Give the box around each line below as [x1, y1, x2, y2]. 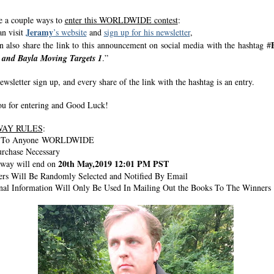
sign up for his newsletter [103, 26, 190, 38]
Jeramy [25, 25, 53, 39]
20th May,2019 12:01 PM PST [57, 157, 169, 170]
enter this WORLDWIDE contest [64, 13, 178, 26]
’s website [53, 26, 87, 38]
